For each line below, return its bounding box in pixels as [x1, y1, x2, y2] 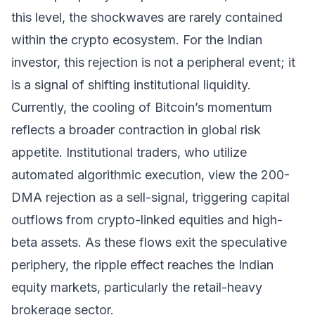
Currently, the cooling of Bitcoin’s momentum [11, 100, 272, 115]
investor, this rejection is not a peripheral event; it [11, 55, 295, 70]
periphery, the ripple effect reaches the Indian [11, 257, 274, 272]
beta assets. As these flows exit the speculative [11, 235, 287, 250]
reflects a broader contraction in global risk [11, 122, 261, 137]
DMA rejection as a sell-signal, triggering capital [11, 190, 290, 205]
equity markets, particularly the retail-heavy [11, 280, 262, 295]
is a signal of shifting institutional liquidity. [11, 77, 251, 92]
